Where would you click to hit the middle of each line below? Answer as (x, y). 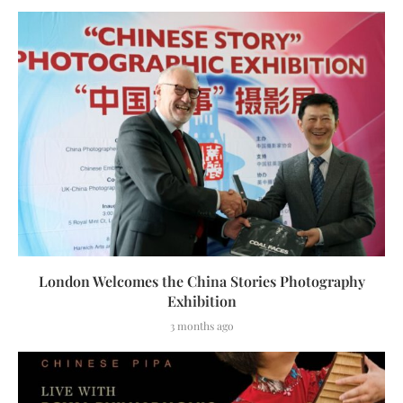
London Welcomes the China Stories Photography (201, 281)
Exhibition (201, 300)
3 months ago (201, 325)
